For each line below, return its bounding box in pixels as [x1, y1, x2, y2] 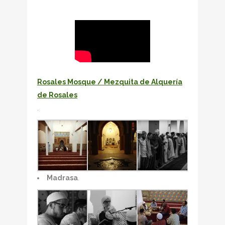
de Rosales [37, 91, 77, 99]
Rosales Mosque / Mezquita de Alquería [37, 78, 182, 86]
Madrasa [47, 174, 78, 182]
